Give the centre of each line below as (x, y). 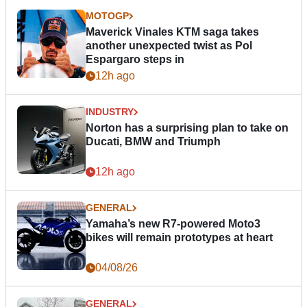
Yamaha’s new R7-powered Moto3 (173, 224)
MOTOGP (107, 16)
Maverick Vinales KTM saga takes (172, 32)
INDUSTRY (110, 112)
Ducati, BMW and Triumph (153, 142)
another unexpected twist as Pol (169, 46)
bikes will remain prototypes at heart (179, 238)
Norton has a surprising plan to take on (187, 128)
